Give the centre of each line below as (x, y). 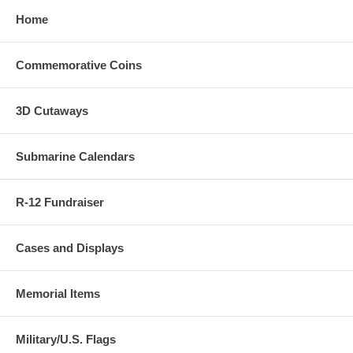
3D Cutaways (52, 110)
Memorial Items (58, 293)
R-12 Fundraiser (60, 202)
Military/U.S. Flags (66, 339)
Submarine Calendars (75, 156)
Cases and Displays (70, 247)
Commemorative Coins (79, 65)
